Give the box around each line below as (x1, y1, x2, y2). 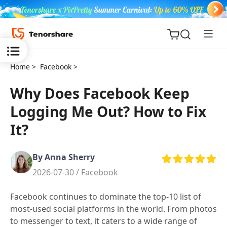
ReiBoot (25, 116, 59, 128)
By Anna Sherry (32, 152, 95, 163)
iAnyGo (25, 195, 56, 207)
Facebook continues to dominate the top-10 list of (10, 191, 201, 203)
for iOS (25, 130, 55, 142)
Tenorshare (25, 156, 73, 168)
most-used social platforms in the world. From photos (10, 203, 217, 215)
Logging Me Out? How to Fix (10, 102, 206, 121)
